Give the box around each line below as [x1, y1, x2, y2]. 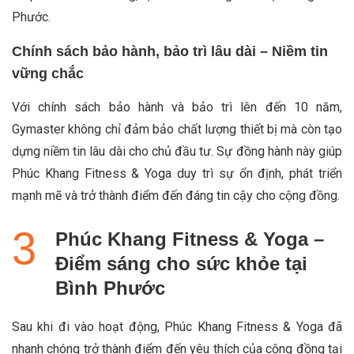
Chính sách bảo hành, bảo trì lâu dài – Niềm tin [12, 43, 328, 59]
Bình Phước [55, 277, 165, 299]
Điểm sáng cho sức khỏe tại [55, 252, 307, 274]
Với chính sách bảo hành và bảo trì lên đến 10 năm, [12, 99, 342, 115]
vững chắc [12, 65, 84, 81]
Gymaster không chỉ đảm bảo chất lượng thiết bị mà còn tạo [12, 121, 342, 137]
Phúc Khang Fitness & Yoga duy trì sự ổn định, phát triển [12, 165, 342, 181]
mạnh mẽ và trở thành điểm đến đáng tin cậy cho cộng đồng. [12, 187, 340, 203]
